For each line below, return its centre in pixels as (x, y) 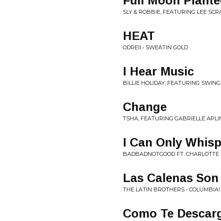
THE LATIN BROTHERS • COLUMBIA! (171, 189)
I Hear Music (158, 71)
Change (145, 107)
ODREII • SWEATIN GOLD (155, 47)
